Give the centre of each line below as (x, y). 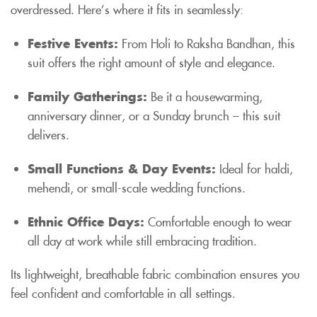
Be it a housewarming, (205, 96)
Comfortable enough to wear (218, 221)
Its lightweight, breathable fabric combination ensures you (155, 273)
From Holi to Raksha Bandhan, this (207, 43)
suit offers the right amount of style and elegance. (151, 62)
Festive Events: (73, 42)
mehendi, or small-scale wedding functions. (137, 187)
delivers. (48, 134)
